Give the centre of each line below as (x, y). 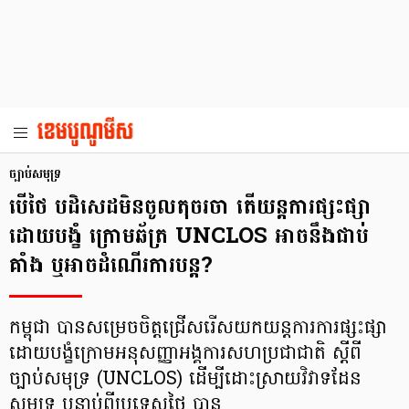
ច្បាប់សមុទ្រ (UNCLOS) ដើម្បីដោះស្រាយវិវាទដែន (185, 380)
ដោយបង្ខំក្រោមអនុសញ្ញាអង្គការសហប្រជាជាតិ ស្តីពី (185, 354)
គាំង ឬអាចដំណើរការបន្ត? (111, 265)
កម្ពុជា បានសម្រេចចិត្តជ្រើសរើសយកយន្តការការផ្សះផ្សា (198, 329)
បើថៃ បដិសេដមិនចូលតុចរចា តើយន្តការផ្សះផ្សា (190, 207)
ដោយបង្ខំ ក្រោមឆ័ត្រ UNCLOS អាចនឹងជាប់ (189, 236)
